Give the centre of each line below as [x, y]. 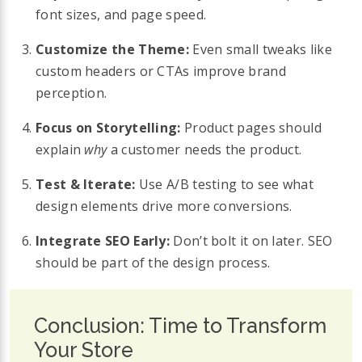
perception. [72, 93]
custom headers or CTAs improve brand [161, 71]
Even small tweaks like [261, 49]
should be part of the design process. [153, 262]
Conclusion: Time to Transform [180, 325]
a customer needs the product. [204, 149]
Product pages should [251, 127]
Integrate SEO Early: [103, 240]
